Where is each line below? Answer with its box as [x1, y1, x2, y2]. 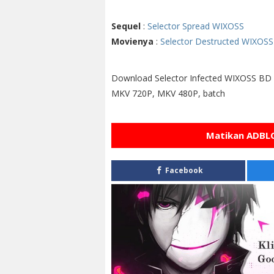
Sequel [111, 20, 141, 32]
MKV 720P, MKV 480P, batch [111, 87, 225, 100]
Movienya [111, 35, 154, 48]
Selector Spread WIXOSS [147, 20, 244, 32]
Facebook [163, 165, 203, 176]
